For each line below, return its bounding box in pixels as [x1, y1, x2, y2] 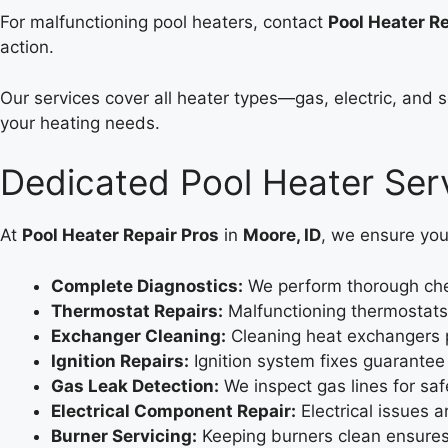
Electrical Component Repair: [51, 400, 296, 421]
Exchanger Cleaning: [51, 325, 226, 346]
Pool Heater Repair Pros [22, 225, 219, 245]
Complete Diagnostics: [51, 275, 243, 296]
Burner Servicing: [51, 425, 197, 446]
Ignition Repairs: [51, 350, 189, 371]
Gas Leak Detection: [51, 375, 219, 396]
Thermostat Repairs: [51, 300, 223, 321]
